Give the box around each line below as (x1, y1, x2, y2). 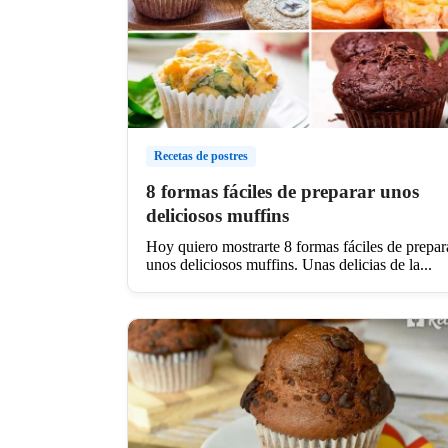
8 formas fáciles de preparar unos (146, 180, 419, 202)
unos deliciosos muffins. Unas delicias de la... (146, 255, 432, 273)
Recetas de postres (154, 148, 248, 163)
